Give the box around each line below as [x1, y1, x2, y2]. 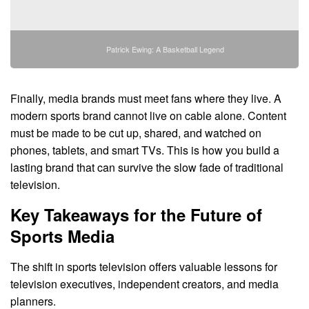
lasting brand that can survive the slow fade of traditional [10, 159, 283, 175]
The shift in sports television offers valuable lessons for [10, 258, 277, 275]
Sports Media [10, 223, 114, 248]
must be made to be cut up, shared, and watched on [10, 124, 261, 141]
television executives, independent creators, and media [10, 275, 279, 292]
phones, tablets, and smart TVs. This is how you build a [10, 141, 279, 158]
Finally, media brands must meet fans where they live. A [10, 90, 281, 106]
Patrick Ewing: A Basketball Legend [106, 43, 224, 54]
